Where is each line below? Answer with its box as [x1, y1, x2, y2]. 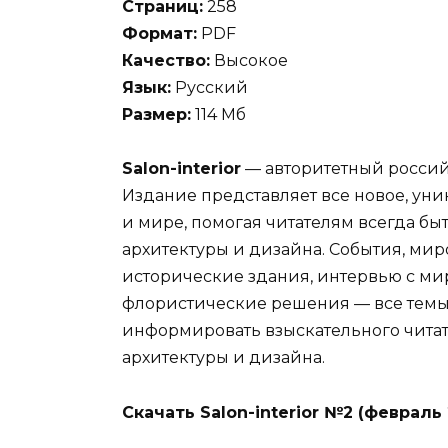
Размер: [122, 105, 191, 125]
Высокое [210, 51, 288, 71]
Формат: [122, 24, 197, 44]
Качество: [122, 51, 210, 71]
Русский [171, 78, 248, 98]
